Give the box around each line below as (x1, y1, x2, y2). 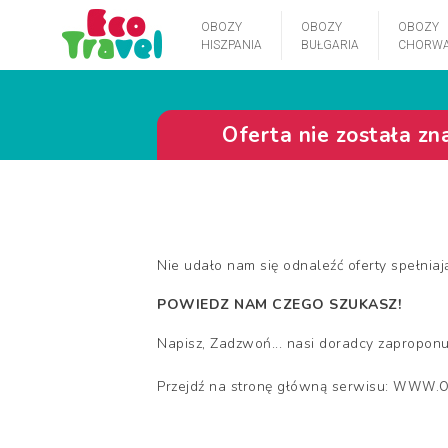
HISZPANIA (201, 38, 262, 52)
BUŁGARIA (301, 38, 359, 52)
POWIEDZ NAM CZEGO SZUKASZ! (157, 295, 401, 314)
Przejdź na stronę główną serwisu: (157, 377, 393, 396)
